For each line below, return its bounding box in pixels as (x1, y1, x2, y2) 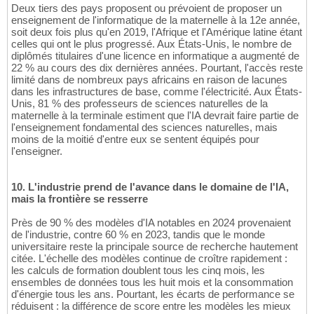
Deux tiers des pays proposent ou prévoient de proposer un (11, 2, 282, 15)
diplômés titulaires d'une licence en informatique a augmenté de (11, 50, 299, 62)
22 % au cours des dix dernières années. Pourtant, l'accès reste (11, 62, 303, 74)
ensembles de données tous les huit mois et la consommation (11, 276, 293, 289)
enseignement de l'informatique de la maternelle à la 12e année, (11, 14, 300, 27)
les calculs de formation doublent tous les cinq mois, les (11, 264, 265, 277)
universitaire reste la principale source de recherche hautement (11, 240, 298, 253)
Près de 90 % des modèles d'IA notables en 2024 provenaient (11, 217, 291, 229)
